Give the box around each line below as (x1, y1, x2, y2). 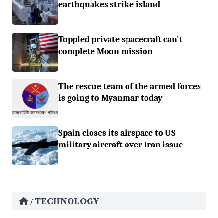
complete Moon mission (58, 46, 153, 56)
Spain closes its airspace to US (58, 128, 176, 138)
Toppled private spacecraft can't (58, 35, 182, 44)
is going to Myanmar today (58, 93, 162, 103)
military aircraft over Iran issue (58, 140, 183, 149)
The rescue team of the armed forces (58, 81, 201, 91)
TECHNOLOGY (35, 194, 100, 208)
